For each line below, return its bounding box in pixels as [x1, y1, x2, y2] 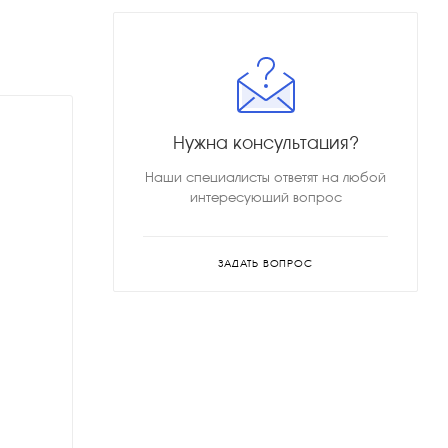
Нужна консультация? [172, 132, 359, 153]
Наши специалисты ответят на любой [145, 169, 386, 185]
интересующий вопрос [189, 189, 342, 205]
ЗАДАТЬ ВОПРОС [218, 257, 313, 269]
